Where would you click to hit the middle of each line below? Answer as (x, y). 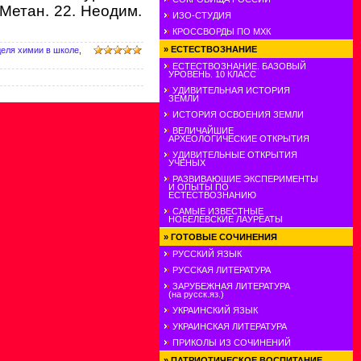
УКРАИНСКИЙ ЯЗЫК (215, 310)
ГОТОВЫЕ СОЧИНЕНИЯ (224, 237)
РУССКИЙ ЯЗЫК (207, 254)
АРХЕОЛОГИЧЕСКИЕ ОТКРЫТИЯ (237, 139)
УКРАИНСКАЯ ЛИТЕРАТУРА (230, 326)
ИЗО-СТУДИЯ (202, 15)
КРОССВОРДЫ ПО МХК (222, 31)
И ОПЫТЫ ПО (196, 187)
